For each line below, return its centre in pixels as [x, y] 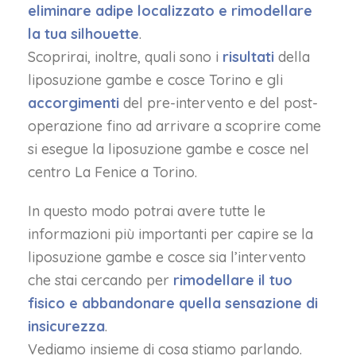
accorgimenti [74, 103]
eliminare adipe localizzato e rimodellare [170, 11]
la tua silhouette [83, 34]
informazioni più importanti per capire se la [170, 234]
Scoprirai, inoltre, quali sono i [125, 57]
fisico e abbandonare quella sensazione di [173, 303]
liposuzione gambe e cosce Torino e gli [155, 80]
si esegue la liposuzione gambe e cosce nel [168, 149]
